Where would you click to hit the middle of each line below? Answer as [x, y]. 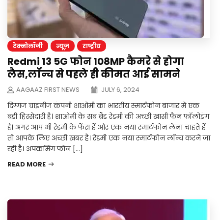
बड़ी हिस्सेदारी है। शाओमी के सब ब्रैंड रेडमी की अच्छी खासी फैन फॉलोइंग [108, 117]
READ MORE [27, 165]
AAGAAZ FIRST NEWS [48, 90]
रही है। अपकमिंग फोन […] [45, 149]
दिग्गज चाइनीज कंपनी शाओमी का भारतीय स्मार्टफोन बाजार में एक [103, 106]
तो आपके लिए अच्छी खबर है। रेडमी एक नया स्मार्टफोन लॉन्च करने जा [109, 138]
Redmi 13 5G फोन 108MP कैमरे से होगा [96, 62]
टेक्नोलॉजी [28, 46]
